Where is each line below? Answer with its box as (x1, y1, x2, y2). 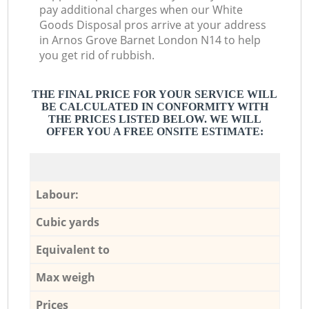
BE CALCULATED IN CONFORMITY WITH (41, 101, 268, 113)
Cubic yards (35, 214, 99, 230)
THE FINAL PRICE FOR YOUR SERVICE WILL (32, 88, 277, 101)
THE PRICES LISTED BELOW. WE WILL (48, 113, 261, 126)
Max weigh (35, 269, 95, 285)
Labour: (35, 186, 79, 202)
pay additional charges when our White (39, 2, 243, 18)
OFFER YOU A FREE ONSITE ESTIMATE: (46, 126, 263, 138)
